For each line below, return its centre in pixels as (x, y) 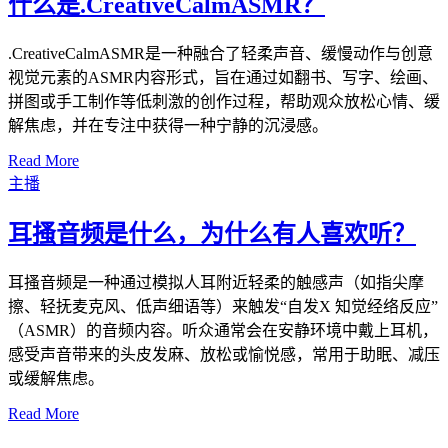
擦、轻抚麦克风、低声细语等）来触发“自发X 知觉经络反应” (223, 306)
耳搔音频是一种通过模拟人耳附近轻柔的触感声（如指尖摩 (216, 282)
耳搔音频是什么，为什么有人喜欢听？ (212, 234)
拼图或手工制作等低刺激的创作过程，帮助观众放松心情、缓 (224, 102)
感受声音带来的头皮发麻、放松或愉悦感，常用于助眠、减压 (224, 354)
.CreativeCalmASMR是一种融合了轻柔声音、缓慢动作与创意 (220, 54)
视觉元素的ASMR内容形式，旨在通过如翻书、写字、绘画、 (223, 78)
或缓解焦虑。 (56, 378)
